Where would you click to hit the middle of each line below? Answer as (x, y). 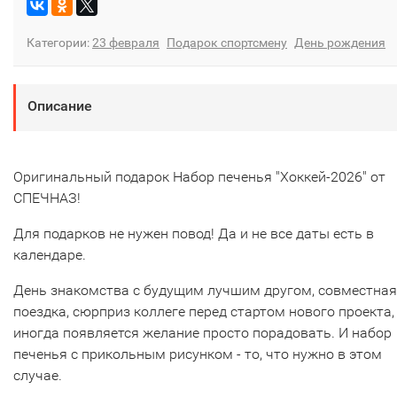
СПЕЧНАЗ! (47, 198)
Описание (60, 105)
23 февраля (126, 42)
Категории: (59, 42)
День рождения (340, 42)
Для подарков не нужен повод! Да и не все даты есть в (194, 233)
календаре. (50, 254)
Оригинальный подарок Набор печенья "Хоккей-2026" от (199, 176)
